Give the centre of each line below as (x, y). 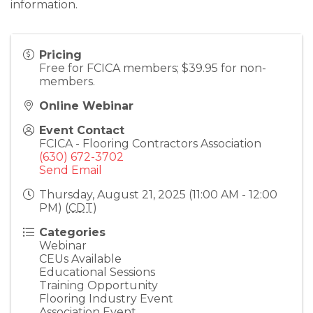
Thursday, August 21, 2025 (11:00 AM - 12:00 (158, 195)
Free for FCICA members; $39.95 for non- (153, 68)
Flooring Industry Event (106, 299)
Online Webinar (86, 106)
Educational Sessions (97, 272)
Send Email (71, 170)
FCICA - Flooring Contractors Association (150, 144)
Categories (72, 232)
